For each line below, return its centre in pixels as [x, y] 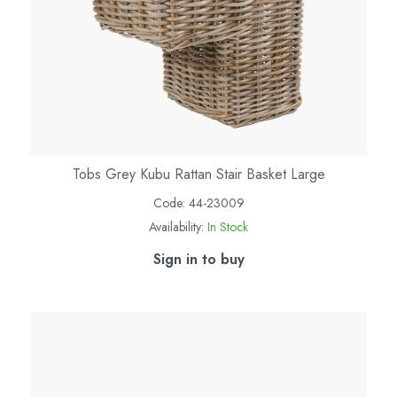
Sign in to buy [198, 259]
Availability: [176, 226]
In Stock [228, 226]
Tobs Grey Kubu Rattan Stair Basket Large [198, 174]
